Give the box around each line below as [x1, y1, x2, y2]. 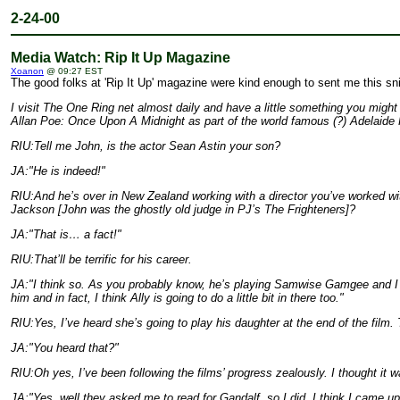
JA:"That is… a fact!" [11, 228, 121, 241]
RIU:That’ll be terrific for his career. [11, 253, 192, 266]
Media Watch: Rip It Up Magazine [11, 50, 230, 65]
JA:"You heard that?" [11, 341, 119, 354]
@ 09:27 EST [44, 66, 103, 76]
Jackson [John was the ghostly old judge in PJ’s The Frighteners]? [11, 203, 355, 216]
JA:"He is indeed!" [11, 164, 105, 178]
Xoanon [11, 66, 44, 76]
